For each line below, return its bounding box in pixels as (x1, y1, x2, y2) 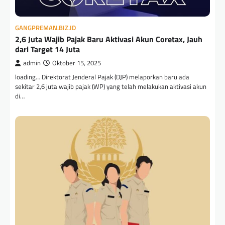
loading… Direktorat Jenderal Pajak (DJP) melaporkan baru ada (15, 71, 189, 82)
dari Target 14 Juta (15, 43, 80, 55)
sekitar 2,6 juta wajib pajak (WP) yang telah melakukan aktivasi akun (15, 81, 206, 91)
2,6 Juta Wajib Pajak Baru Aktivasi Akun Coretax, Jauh (15, 33, 202, 45)
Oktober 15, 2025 (52, 58, 101, 68)
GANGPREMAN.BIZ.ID (15, 23, 76, 33)
